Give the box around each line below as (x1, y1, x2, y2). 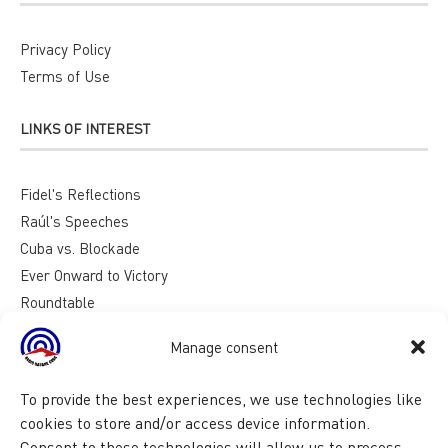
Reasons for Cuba (20, 319, 138, 338)
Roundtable (20, 292, 95, 311)
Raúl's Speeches (20, 211, 129, 230)
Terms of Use (20, 66, 110, 85)
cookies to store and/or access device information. (20, 413, 370, 433)
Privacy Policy (20, 39, 111, 58)
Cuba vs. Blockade (20, 238, 140, 257)
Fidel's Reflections (20, 184, 141, 203)
